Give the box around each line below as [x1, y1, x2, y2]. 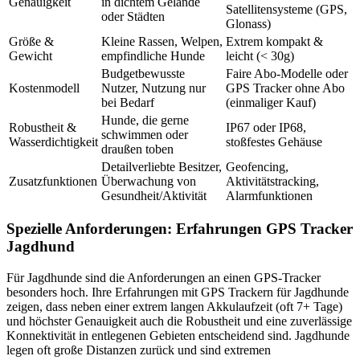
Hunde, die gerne [101, 112, 189, 127]
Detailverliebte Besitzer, [101, 159, 222, 174]
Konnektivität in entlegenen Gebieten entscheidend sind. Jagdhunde [6, 329, 350, 343]
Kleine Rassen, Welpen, [101, 34, 223, 48]
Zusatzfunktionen [9, 174, 97, 188]
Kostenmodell [9, 80, 80, 95]
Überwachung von [101, 174, 196, 188]
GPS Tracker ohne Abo [226, 80, 345, 95]
